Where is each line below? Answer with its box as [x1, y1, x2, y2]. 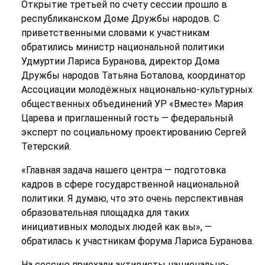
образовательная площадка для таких [21, 206, 189, 218]
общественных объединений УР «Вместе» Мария [21, 98, 243, 109]
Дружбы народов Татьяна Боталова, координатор [21, 69, 245, 81]
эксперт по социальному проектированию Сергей [21, 126, 246, 138]
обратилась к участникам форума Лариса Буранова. [21, 235, 254, 247]
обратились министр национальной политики [21, 41, 224, 53]
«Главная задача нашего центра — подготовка [21, 164, 226, 176]
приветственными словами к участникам [21, 27, 209, 38]
